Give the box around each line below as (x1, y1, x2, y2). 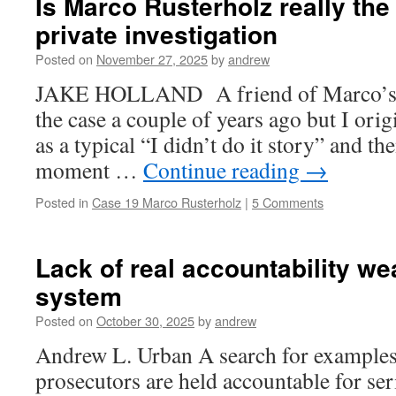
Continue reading (143, 155, 305, 185)
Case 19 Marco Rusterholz (92, 193, 241, 211)
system (35, 278, 122, 314)
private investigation (35, 16, 278, 52)
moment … (35, 155, 143, 185)
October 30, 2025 (96, 311, 194, 330)
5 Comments (252, 193, 324, 211)
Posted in (35, 193, 88, 211)
